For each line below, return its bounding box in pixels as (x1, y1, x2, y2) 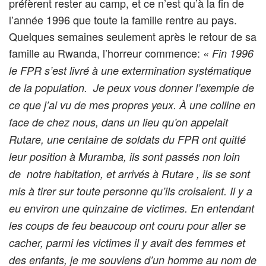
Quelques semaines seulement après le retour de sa (9, 28, 256, 44)
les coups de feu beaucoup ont (9, 217, 154, 233)
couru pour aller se (154, 217, 246, 233)
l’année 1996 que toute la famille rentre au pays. (9, 11, 237, 27)
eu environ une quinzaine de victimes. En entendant (9, 200, 254, 216)
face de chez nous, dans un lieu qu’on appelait (9, 114, 228, 129)
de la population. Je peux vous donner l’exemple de (9, 80, 254, 95)
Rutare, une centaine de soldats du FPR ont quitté (9, 131, 246, 147)
